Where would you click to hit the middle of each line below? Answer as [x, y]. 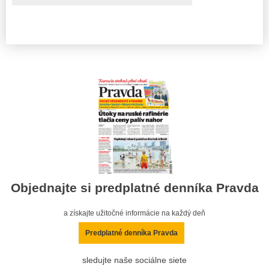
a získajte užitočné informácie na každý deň [134, 213]
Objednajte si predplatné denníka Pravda [134, 187]
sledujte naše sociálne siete [134, 260]
